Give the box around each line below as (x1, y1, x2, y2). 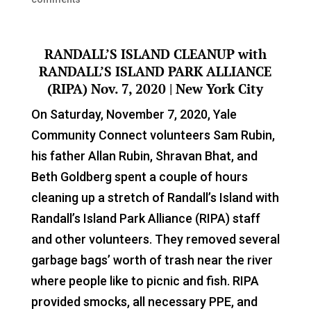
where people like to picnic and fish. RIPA (31, 273, 259, 288)
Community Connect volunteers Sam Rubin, (31, 127, 275, 142)
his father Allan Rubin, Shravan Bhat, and (31, 148, 258, 163)
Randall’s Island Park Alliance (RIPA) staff (31, 210, 260, 226)
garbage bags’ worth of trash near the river (31, 252, 273, 267)
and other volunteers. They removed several (31, 231, 280, 246)
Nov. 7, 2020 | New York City (91, 79, 264, 97)
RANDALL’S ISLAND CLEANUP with (44, 44, 267, 62)
